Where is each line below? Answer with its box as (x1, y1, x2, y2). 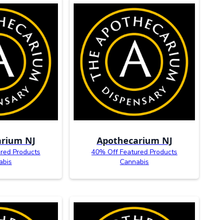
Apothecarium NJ (96, 134, 172, 146)
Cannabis (120, 157, 149, 166)
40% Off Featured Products (91, 147, 178, 157)
